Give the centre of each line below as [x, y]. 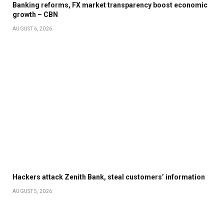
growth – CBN [35, 14]
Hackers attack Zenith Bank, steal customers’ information [109, 177]
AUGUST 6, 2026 [32, 28]
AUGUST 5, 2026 [32, 191]
